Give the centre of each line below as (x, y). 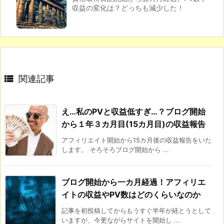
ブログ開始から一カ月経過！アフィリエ (133, 182)
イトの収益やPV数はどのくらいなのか (131, 194)
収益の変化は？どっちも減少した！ (128, 7)
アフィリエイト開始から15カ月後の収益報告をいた (136, 140)
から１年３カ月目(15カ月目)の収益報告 (133, 124)
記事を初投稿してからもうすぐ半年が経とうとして (136, 210)
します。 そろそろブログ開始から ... (115, 149)
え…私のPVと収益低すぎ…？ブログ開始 (133, 111)
